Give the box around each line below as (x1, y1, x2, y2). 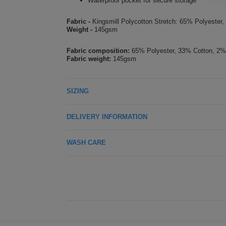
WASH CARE (67, 139, 106, 146)
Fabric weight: (67, 55, 111, 63)
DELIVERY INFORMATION (67, 113, 147, 121)
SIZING (67, 87, 89, 95)
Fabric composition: (67, 47, 130, 54)
